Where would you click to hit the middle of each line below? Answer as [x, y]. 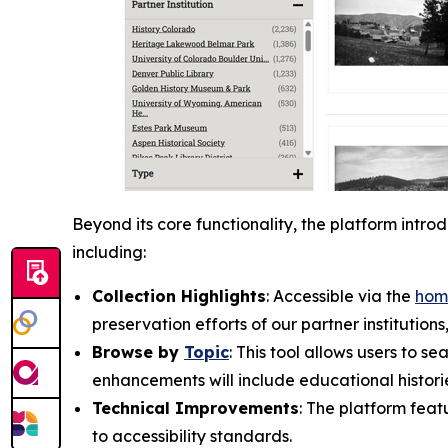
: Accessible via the [340, 295]
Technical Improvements [195, 407]
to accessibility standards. [192, 435]
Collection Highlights [179, 295]
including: [109, 251]
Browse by [138, 351]
